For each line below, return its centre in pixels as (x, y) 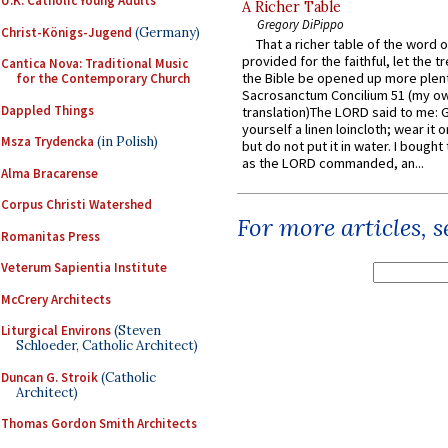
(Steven (136, 330)
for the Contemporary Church (103, 78)
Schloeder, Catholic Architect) (107, 345)
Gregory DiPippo (300, 24)
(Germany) (166, 32)
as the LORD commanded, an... (333, 163)
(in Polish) (126, 141)
